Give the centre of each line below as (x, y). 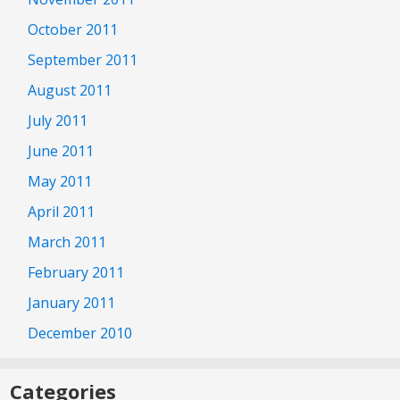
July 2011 (58, 120)
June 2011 (61, 150)
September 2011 (83, 59)
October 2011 (73, 29)
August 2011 (70, 90)
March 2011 (67, 242)
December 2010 (80, 333)
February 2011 (76, 272)
